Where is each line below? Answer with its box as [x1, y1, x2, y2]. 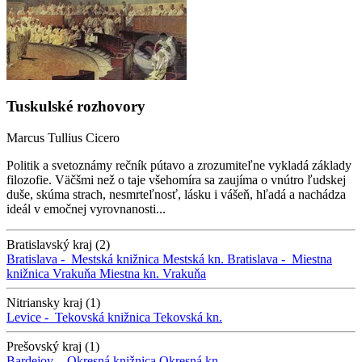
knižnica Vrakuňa [6, 267, 96, 281]
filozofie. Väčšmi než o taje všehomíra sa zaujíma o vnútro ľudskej [6, 173, 346, 187]
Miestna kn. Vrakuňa [99, 267, 206, 281]
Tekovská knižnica [55, 310, 150, 325]
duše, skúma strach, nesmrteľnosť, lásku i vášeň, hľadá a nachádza [6, 187, 346, 202]
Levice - [6, 310, 55, 325]
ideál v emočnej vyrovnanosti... [6, 202, 166, 217]
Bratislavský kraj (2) [6, 238, 110, 252]
